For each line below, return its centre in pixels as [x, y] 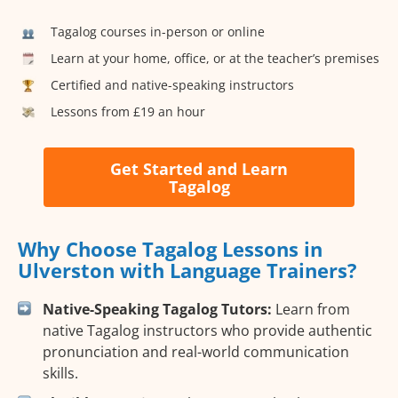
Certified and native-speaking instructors [172, 84]
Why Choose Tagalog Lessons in [170, 249]
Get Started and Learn [199, 168]
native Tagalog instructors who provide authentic [207, 331]
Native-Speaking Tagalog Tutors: [157, 310]
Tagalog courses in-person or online [158, 31]
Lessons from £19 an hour [128, 111]
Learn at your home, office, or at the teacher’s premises [215, 58]
